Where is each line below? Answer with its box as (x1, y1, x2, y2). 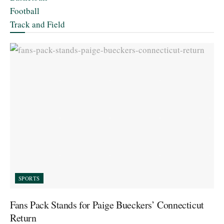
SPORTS (18, 174, 40, 182)
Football (10, 4, 39, 16)
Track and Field (10, 18, 65, 30)
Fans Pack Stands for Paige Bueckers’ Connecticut (10, 198, 204, 212)
